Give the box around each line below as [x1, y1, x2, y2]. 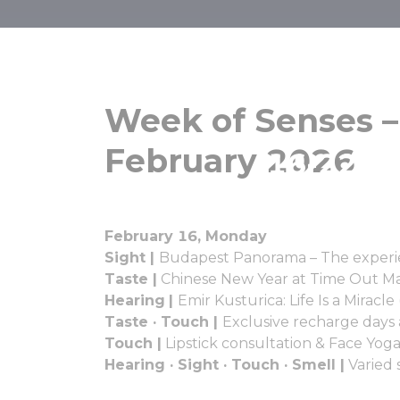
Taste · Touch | [104, 312, 222, 330]
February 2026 [104, 140, 355, 180]
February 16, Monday [104, 227, 267, 245]
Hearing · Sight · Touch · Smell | [104, 355, 345, 373]
